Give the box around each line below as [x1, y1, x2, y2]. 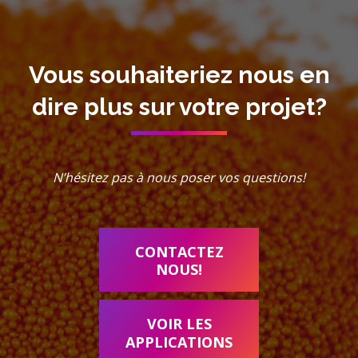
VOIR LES [146, 314, 212, 334]
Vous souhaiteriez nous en [28, 61, 330, 89]
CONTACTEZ [134, 242, 224, 262]
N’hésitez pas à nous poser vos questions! [53, 169, 305, 186]
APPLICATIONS [125, 332, 233, 352]
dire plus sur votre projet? [31, 93, 327, 121]
